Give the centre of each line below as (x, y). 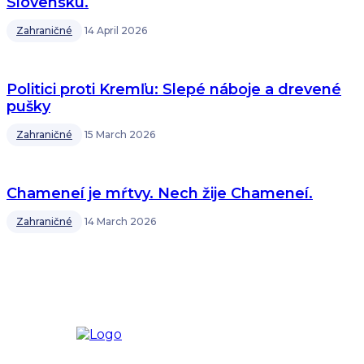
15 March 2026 (120, 134)
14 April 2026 (116, 30)
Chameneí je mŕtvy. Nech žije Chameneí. (160, 193)
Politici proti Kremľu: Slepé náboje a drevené (174, 89)
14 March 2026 (120, 221)
